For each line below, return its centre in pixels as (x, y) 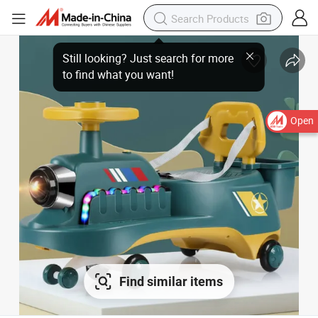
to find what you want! (128, 67)
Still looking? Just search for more (150, 55)
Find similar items (171, 282)
